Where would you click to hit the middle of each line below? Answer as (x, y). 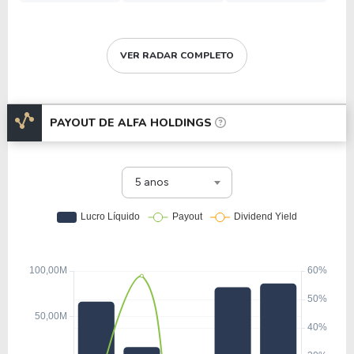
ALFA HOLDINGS (165, 123)
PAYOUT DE (84, 123)
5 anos (152, 182)
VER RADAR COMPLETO (177, 55)
